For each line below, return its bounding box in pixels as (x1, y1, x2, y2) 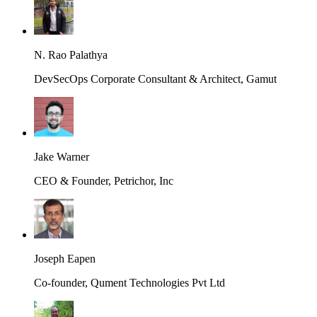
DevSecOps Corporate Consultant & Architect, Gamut (34, 73, 277, 85)
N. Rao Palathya (34, 49, 108, 61)
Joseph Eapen (34, 253, 96, 265)
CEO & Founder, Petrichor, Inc (34, 175, 173, 187)
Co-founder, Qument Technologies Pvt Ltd (34, 277, 225, 289)
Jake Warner (34, 151, 89, 163)
